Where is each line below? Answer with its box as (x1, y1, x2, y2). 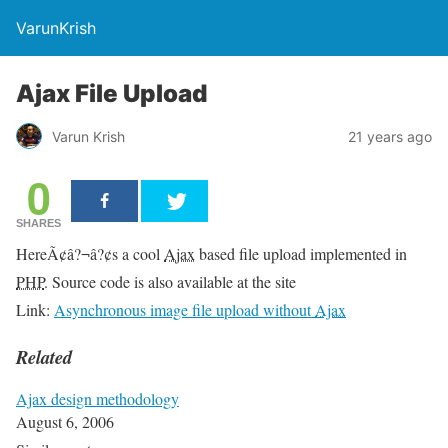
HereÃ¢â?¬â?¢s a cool (16, 243, 164, 264)
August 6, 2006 (16, 411, 114, 433)
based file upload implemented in (195, 243, 407, 264)
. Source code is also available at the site (44, 271, 296, 292)
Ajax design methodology (16, 388, 179, 410)
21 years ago (348, 127, 432, 145)
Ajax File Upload (16, 79, 207, 108)
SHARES (16, 217, 61, 229)
